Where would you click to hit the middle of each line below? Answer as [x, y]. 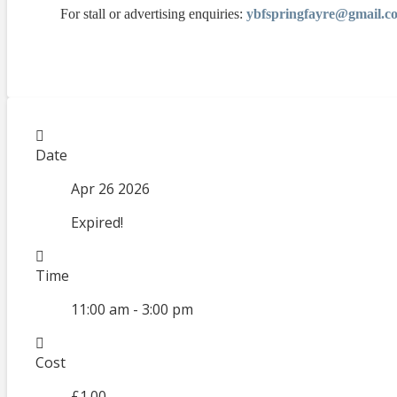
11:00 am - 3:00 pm [132, 309]
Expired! [97, 222]
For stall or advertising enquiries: [153, 13]
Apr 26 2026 [110, 188]
